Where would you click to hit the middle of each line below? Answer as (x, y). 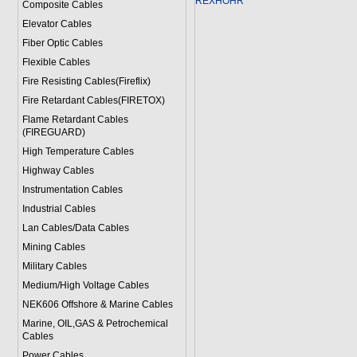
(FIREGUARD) (53, 132)
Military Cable (52, 266)
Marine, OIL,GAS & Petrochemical (95, 324)
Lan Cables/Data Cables (75, 228)
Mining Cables (53, 247)
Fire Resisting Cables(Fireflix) (86, 81)
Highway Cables (58, 171)
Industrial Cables (59, 209)
